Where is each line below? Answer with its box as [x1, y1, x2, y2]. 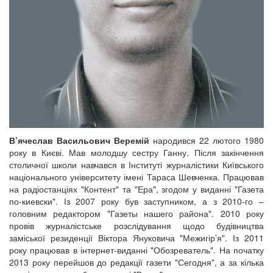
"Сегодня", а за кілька [174, 255, 264, 268]
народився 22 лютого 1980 [153, 133, 264, 146]
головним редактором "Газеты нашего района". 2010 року [9, 207, 264, 219]
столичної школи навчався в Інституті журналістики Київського [9, 158, 264, 171]
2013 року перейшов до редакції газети [9, 255, 171, 268]
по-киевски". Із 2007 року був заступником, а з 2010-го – [9, 194, 264, 207]
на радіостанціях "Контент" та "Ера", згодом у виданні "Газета [9, 182, 264, 195]
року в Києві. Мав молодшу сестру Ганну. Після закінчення [9, 146, 264, 158]
